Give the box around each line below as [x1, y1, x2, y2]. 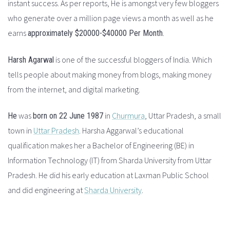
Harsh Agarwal [8, 54, 54, 65]
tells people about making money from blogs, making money [8, 69, 212, 80]
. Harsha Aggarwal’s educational [79, 125, 184, 136]
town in [8, 125, 33, 136]
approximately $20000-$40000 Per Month [28, 28, 163, 39]
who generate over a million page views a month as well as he [8, 13, 214, 24]
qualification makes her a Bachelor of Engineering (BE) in [8, 140, 194, 150]
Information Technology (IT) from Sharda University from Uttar [8, 155, 212, 165]
